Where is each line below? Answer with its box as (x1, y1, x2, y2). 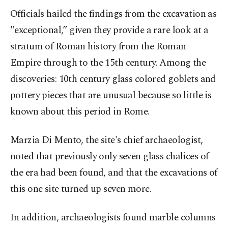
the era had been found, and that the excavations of (10, 165, 217, 181)
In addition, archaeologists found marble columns (10, 210, 216, 225)
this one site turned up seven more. (10, 182, 152, 197)
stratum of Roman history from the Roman (10, 39, 186, 54)
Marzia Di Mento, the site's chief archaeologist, (10, 133, 203, 148)
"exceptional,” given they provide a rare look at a (10, 23, 209, 38)
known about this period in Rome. (10, 104, 150, 120)
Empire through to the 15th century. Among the (10, 55, 206, 71)
